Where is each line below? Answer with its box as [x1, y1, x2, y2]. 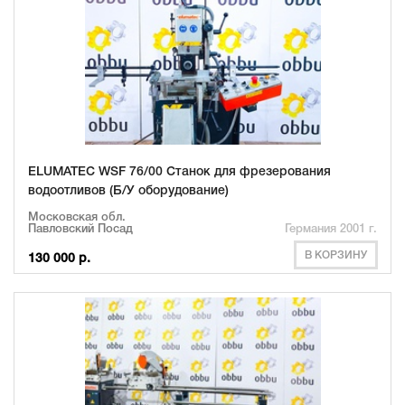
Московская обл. [28, 212, 126, 222]
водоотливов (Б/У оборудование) [28, 184, 229, 197]
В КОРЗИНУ [305, 250, 367, 260]
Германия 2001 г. [285, 223, 377, 234]
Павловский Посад [28, 223, 133, 234]
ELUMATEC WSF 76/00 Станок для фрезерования [28, 165, 331, 178]
